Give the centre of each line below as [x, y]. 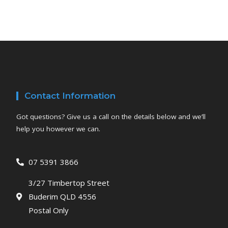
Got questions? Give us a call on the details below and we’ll [111, 116]
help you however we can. [59, 129]
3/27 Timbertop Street [69, 182]
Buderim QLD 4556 [63, 196]
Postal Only [49, 210]
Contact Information [70, 95]
